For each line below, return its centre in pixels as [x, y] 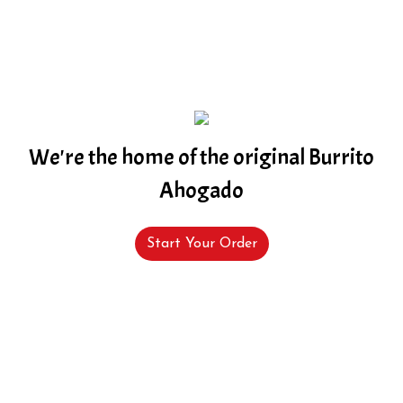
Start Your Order [201, 243]
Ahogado [201, 190]
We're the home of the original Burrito [201, 157]
